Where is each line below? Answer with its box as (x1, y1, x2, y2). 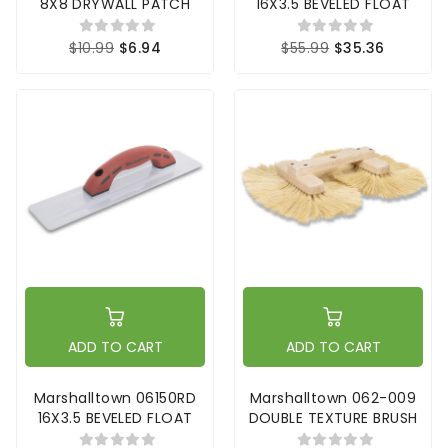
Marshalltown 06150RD (34, 388, 196, 409)
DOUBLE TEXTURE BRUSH (248, 408, 418, 429)
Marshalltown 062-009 (250, 388, 416, 409)
